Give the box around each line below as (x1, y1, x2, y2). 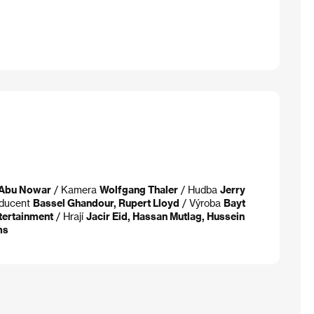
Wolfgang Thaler (100, 183, 178, 196)
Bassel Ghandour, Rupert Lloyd (33, 196, 179, 209)
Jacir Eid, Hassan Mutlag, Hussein (86, 210, 245, 222)
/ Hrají (53, 210, 86, 222)
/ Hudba (178, 183, 220, 196)
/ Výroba (179, 196, 224, 209)
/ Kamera (51, 183, 100, 196)
